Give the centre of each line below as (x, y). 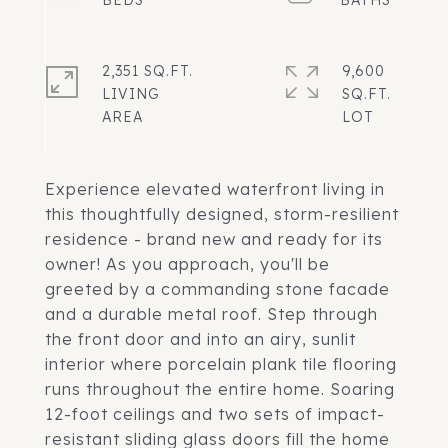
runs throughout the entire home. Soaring (220, 389)
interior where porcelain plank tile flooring (221, 364)
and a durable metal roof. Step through (211, 314)
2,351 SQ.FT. (147, 71)
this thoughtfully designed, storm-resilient (222, 214)
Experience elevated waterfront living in (215, 189)
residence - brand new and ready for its (214, 239)
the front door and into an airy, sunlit (200, 339)
